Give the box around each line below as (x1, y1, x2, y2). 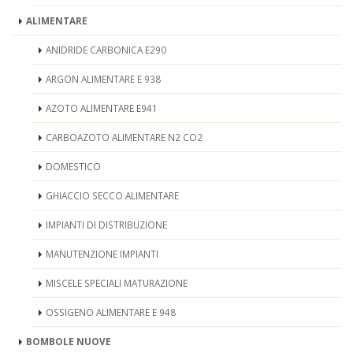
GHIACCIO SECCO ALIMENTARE (46, 189, 179, 202)
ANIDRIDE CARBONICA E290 (46, 43, 166, 56)
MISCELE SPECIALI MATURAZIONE (46, 277, 188, 289)
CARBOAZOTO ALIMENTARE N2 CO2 (46, 131, 203, 143)
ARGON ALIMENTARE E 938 (46, 72, 161, 85)
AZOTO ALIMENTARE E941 (46, 102, 158, 114)
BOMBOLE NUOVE (26, 335, 111, 347)
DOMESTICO (46, 160, 101, 173)
